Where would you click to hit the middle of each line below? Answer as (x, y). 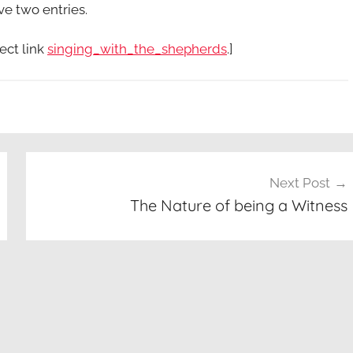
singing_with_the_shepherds (137, 48)
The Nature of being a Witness (238, 206)
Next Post (299, 183)
